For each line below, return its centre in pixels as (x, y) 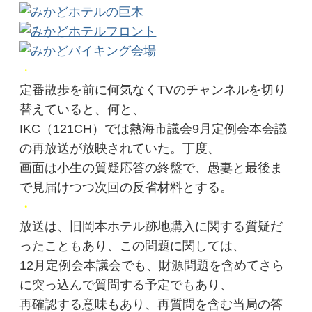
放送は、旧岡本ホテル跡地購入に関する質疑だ (151, 226)
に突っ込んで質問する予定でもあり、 (126, 284)
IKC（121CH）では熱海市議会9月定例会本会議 (154, 128)
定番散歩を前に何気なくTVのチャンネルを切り (153, 89)
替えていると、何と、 (83, 109)
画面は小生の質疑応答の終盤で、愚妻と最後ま (151, 167)
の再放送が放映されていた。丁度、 (120, 148)
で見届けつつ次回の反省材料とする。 (126, 187)
